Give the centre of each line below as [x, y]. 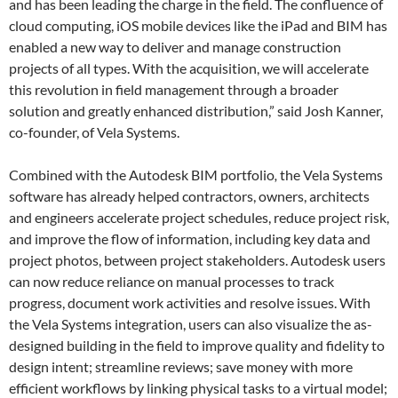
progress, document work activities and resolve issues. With [190, 302]
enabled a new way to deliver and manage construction [175, 47]
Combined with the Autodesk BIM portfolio [142, 175]
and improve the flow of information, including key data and [190, 239]
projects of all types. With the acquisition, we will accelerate [189, 68]
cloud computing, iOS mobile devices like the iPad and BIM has [198, 25]
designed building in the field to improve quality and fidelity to [197, 345]
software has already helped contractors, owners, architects [189, 196]
